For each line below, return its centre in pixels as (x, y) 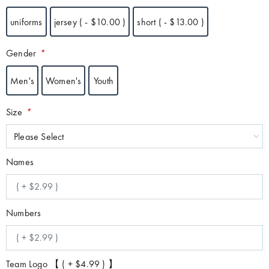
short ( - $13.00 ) (171, 22)
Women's (64, 80)
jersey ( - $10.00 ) (90, 22)
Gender (21, 53)
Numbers (24, 213)
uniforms (26, 22)
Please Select (39, 137)
